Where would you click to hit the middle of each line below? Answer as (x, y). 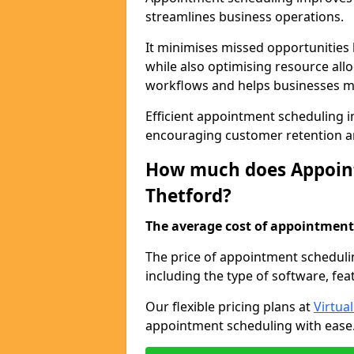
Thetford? (188, 196)
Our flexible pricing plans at (230, 307)
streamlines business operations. (245, 17)
